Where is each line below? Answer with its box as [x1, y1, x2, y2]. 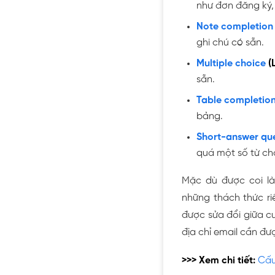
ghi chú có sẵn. [196, 37, 264, 48]
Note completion [196, 21, 273, 32]
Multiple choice [196, 58, 266, 69]
